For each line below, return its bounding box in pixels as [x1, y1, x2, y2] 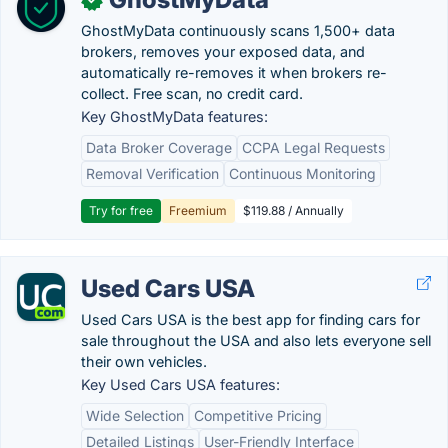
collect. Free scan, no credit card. [81, 85, 303, 102]
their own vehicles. [81, 353, 207, 370]
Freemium [169, 203, 227, 218]
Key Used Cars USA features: [81, 376, 280, 393]
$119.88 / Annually [243, 203, 344, 218]
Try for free [89, 203, 153, 218]
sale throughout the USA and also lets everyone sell [81, 332, 431, 349]
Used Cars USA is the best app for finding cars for [81, 311, 420, 328]
